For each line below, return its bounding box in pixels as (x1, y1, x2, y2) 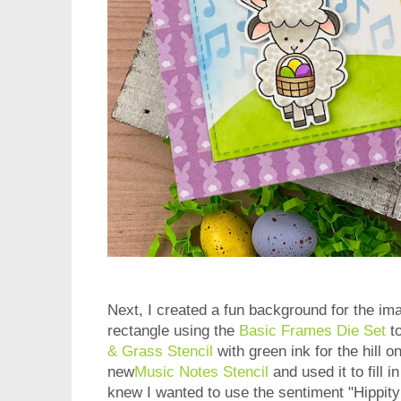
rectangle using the (107, 322, 239, 340)
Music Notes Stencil (134, 363, 269, 381)
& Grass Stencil (107, 343, 213, 361)
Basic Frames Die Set (239, 322, 386, 340)
